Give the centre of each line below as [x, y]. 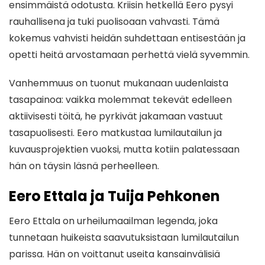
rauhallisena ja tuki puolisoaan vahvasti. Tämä [114, 22]
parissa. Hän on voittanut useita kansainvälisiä [114, 254]
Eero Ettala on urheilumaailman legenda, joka [113, 221]
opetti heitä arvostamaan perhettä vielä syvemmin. [129, 55]
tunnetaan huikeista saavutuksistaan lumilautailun [124, 238]
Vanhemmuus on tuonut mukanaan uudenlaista [119, 83]
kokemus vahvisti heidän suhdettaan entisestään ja [127, 38]
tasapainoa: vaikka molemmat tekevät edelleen [120, 100]
